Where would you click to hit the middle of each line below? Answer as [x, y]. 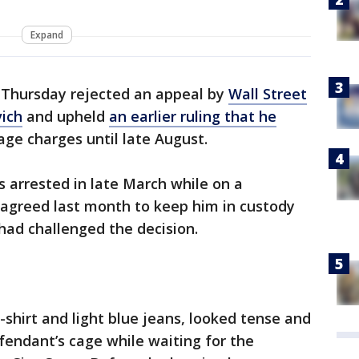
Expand [46, 35]
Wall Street [268, 94]
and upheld [66, 117]
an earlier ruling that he [193, 117]
